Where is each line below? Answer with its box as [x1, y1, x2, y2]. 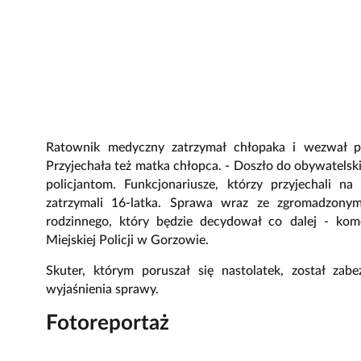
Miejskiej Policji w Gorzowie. [46, 233, 209, 247]
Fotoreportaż [46, 312, 169, 334]
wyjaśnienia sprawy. [46, 282, 159, 296]
